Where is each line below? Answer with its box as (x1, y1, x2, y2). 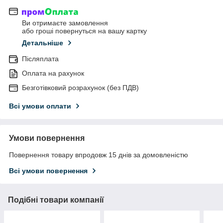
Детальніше (22, 39, 63, 47)
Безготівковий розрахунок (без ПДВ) (22, 84, 139, 92)
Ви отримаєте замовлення (22, 19, 108, 27)
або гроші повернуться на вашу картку (22, 27, 147, 35)
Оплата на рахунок (22, 69, 84, 78)
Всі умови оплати (9, 102, 71, 111)
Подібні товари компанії (8, 196, 104, 205)
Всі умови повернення (9, 167, 88, 175)
